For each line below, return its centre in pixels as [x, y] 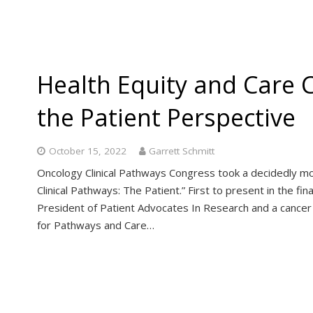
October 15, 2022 [87, 151]
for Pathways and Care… [96, 225]
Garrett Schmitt [182, 151]
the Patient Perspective [166, 117]
